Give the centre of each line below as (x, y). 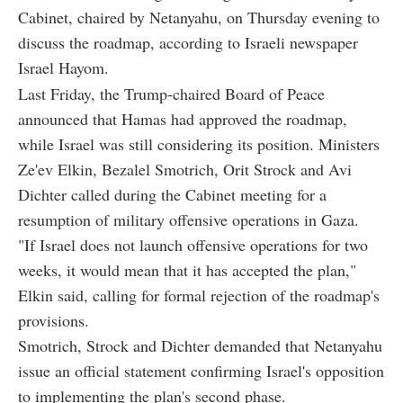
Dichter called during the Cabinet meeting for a (172, 194)
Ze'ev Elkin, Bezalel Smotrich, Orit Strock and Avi (185, 169)
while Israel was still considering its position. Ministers (199, 143)
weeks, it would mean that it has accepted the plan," (187, 269)
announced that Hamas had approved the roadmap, (183, 118)
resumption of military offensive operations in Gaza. (188, 219)
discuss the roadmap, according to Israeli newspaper (188, 42)
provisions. (54, 320)
